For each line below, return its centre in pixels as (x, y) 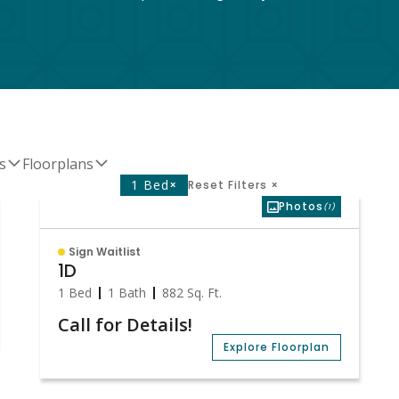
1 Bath (126, 293)
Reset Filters (228, 185)
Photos (301, 206)
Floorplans (58, 163)
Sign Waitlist (104, 252)
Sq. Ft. (202, 293)
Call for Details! (125, 325)
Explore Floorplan (277, 347)
